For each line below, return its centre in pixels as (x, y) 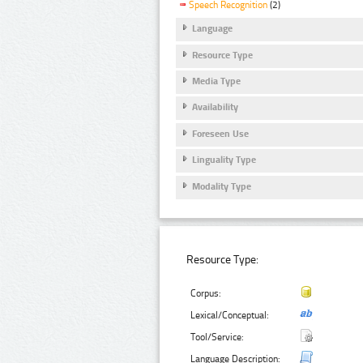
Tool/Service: (218, 337)
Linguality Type (224, 160)
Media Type (216, 81)
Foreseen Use (220, 133)
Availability (215, 107)
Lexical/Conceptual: (230, 316)
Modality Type (222, 186)
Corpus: (206, 294)
